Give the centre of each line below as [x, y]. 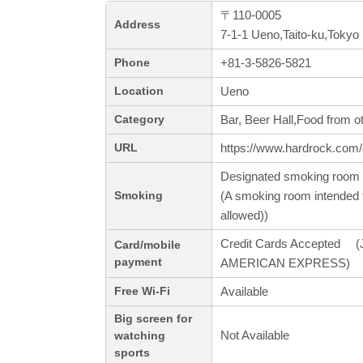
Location [139, 92]
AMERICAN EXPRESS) [285, 263]
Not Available [255, 335]
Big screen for [153, 319]
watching [140, 336]
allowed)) [244, 216]
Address [137, 25]
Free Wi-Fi [142, 292]
